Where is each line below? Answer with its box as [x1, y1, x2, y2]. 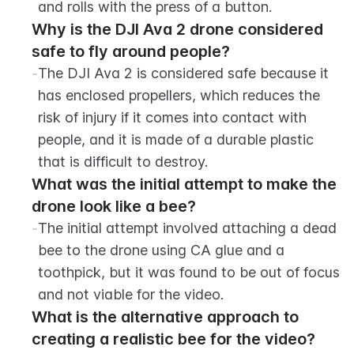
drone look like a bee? [32, 197, 196, 216]
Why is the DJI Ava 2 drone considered [32, 20, 323, 39]
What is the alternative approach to [32, 307, 299, 326]
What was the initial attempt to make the [32, 175, 337, 194]
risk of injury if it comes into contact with [38, 109, 307, 126]
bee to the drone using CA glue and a [38, 242, 284, 258]
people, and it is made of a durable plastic [38, 131, 314, 148]
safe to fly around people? [32, 42, 230, 61]
